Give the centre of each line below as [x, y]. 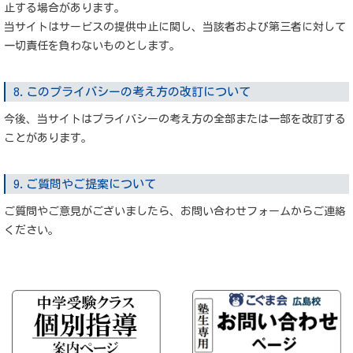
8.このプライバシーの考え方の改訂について [132, 92]
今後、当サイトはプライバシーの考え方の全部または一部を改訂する [175, 119]
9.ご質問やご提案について [85, 184]
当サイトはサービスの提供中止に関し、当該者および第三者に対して [175, 27]
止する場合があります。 [65, 8]
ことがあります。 [48, 138]
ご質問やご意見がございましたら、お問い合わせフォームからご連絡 [175, 211]
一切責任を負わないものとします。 [92, 46]
